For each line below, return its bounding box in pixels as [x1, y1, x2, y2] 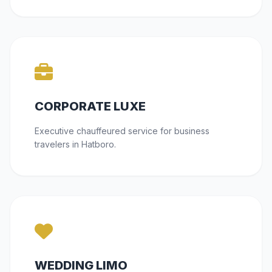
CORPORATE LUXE [35, 99, 146, 114]
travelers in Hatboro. [35, 139, 116, 149]
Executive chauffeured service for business [35, 126, 209, 136]
